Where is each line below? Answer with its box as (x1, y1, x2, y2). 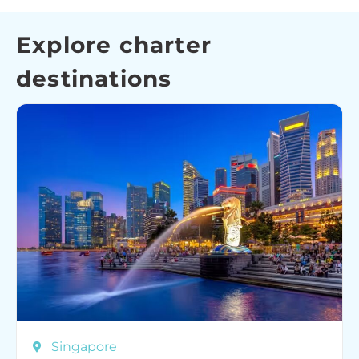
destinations (16, 64, 172, 92)
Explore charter (16, 30, 212, 58)
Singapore (50, 338, 117, 354)
